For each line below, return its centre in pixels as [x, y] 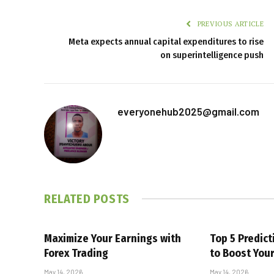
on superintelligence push [212, 55]
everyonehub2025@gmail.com [188, 111]
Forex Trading [76, 253]
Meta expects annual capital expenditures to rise [166, 41]
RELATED [69, 198]
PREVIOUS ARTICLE [229, 24]
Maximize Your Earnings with [113, 238]
